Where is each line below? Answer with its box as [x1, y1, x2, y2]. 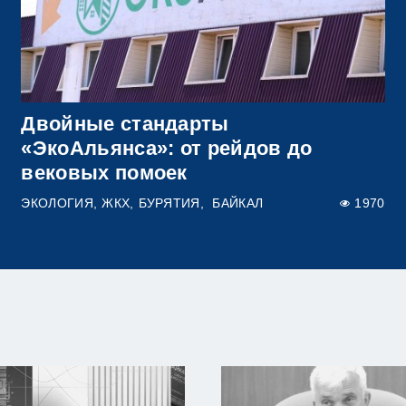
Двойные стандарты [21, 111, 229, 135]
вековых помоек [21, 160, 188, 184]
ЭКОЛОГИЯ [21, 196, 93, 210]
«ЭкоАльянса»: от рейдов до [21, 136, 313, 159]
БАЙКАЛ [212, 196, 264, 210]
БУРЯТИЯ [138, 196, 200, 210]
